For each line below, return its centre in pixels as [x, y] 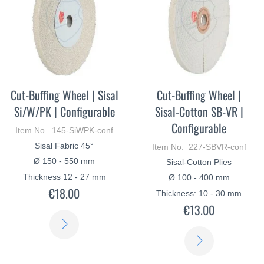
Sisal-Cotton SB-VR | [199, 111]
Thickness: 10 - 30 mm [199, 193]
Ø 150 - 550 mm [65, 161]
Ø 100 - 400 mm [199, 177]
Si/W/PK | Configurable [64, 111]
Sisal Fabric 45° [65, 145]
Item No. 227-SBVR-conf [199, 146]
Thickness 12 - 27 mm [64, 176]
